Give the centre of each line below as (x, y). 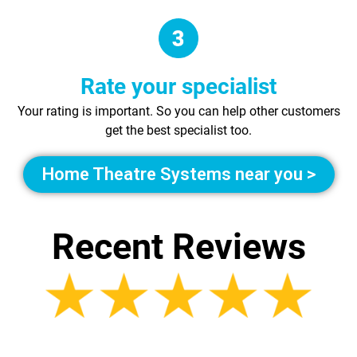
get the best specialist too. (178, 130)
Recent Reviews (178, 246)
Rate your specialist (178, 86)
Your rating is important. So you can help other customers (178, 111)
